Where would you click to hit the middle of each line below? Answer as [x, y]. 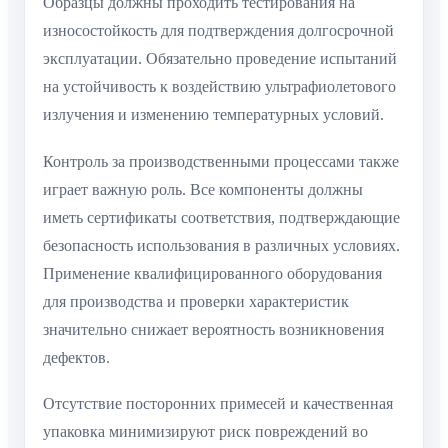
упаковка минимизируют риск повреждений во [205, 432]
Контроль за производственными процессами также [221, 161]
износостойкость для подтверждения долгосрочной [218, 31]
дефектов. [76, 357]
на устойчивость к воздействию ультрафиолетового [219, 87]
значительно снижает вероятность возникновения [213, 329]
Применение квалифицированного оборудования [212, 273]
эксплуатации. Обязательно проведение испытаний [220, 59]
